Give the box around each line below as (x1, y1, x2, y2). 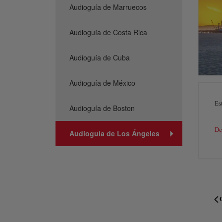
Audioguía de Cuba (69, 53, 130, 62)
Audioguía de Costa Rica (69, 27, 147, 37)
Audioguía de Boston (69, 103, 135, 113)
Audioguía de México (69, 78, 135, 88)
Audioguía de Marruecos (69, 2, 147, 12)
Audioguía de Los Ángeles (69, 128, 160, 138)
